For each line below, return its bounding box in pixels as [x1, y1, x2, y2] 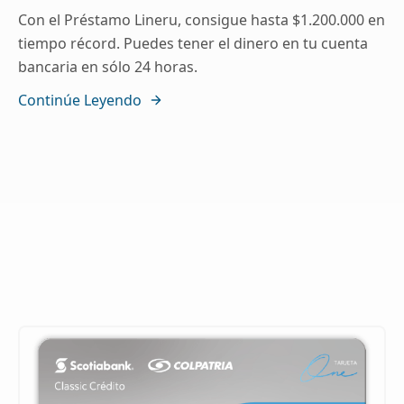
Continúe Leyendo [18, 90, 142, 111]
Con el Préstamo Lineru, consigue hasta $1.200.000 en [18, 10, 385, 31]
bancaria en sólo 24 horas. [18, 57, 197, 78]
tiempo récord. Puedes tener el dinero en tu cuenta [18, 33, 368, 54]
